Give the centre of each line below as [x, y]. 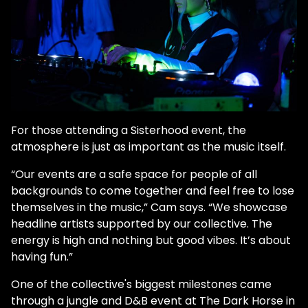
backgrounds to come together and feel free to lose [153, 191]
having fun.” [42, 257]
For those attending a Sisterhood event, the [129, 131]
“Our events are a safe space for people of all [134, 175]
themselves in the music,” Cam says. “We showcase [149, 208]
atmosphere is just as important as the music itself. [148, 147]
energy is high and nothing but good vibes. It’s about [151, 241]
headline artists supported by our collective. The [142, 224]
